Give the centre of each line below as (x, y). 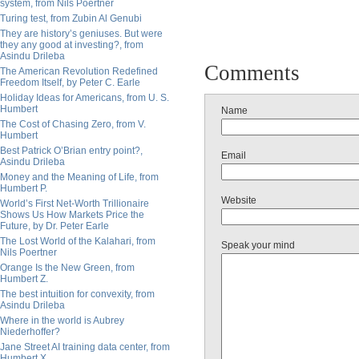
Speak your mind (258, 245)
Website (239, 200)
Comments (252, 73)
